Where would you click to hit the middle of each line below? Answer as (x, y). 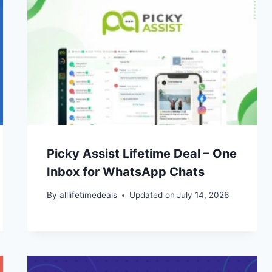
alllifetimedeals (88, 195)
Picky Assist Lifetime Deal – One (142, 153)
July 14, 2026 (202, 195)
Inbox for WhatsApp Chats (126, 172)
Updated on (152, 195)
